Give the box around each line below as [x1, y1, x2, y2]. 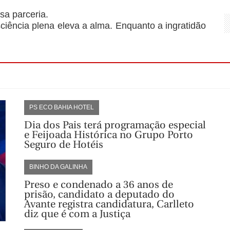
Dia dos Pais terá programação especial [24, 119, 206, 131]
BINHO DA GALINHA [29, 163, 87, 170]
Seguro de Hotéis [24, 138, 103, 150]
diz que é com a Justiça [24, 207, 130, 220]
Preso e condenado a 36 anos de [24, 178, 173, 190]
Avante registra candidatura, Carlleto [24, 198, 194, 210]
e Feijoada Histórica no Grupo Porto [24, 128, 193, 141]
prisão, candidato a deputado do [24, 188, 175, 200]
